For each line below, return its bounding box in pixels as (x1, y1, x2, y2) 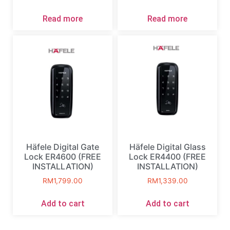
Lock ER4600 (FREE (24, 151, 101, 162)
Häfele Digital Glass (129, 142, 206, 152)
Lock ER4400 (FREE (129, 151, 206, 162)
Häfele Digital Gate (26, 142, 99, 152)
